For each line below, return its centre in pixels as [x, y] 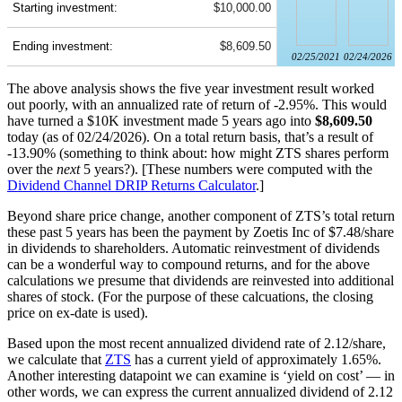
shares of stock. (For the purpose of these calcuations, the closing [190, 297]
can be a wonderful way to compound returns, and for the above [188, 265]
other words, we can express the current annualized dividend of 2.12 [200, 392]
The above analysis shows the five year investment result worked [191, 89]
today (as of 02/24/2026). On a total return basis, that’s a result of [190, 137]
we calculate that [56, 360]
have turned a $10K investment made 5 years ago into [161, 121]
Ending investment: [63, 47]
